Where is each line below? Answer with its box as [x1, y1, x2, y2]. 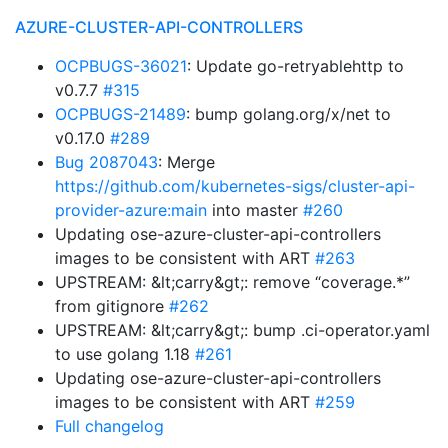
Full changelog [55, 416, 164, 436]
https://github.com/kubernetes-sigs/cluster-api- [55, 176, 415, 196]
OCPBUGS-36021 [55, 56, 187, 76]
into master [207, 200, 303, 220]
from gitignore [55, 296, 169, 316]
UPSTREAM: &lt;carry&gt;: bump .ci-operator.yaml [55, 320, 430, 340]
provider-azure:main [55, 200, 207, 220]
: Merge [158, 152, 215, 172]
